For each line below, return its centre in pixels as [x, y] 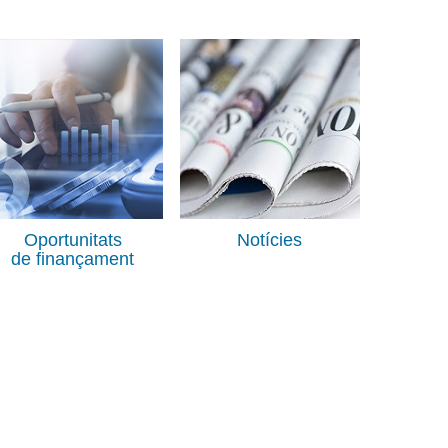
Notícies [270, 239]
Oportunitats [72, 239]
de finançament [73, 258]
